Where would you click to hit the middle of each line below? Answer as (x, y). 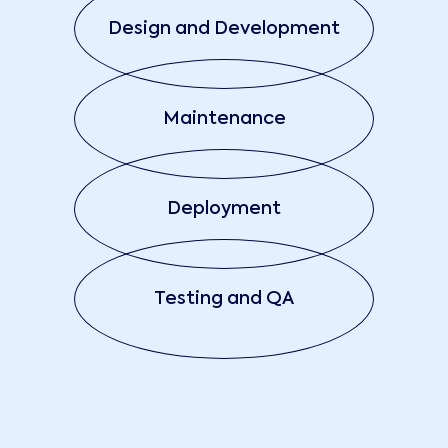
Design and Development (224, 29)
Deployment (224, 209)
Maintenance (224, 119)
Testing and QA (224, 299)
